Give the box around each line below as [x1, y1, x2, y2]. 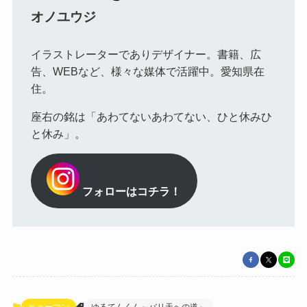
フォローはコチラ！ [82, 184, 182, 197]
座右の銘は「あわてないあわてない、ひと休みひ [30, 110, 272, 123]
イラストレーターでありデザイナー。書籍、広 [30, 47, 261, 60]
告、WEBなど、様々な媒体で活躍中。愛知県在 [30, 64, 265, 77]
